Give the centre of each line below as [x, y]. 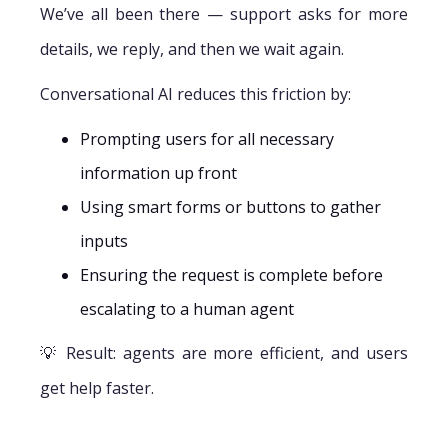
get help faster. [97, 387]
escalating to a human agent [187, 308]
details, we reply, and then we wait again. [192, 48]
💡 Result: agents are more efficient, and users [224, 352]
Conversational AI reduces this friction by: [195, 93]
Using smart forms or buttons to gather [230, 206]
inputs [104, 240]
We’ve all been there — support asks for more [224, 13]
